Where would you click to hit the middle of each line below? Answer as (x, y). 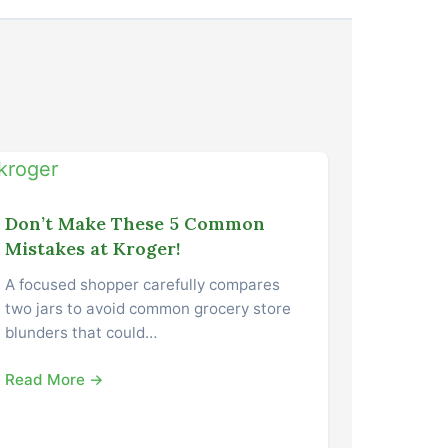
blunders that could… (81, 332)
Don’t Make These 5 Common (135, 223)
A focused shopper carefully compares (143, 284)
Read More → (55, 379)
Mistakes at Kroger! (93, 248)
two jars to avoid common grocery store (148, 308)
